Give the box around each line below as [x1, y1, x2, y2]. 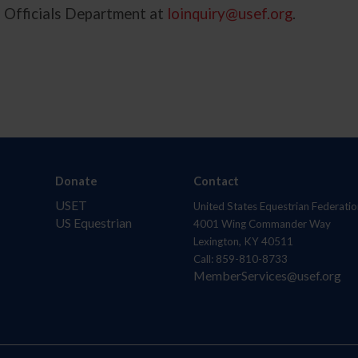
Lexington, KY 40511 [193, 234, 293, 248]
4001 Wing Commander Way [193, 217, 331, 230]
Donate [55, 173, 98, 188]
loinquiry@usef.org [167, 5, 293, 23]
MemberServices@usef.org [193, 267, 341, 283]
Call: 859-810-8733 [193, 252, 288, 265]
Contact [193, 173, 239, 188]
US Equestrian [55, 214, 133, 230]
